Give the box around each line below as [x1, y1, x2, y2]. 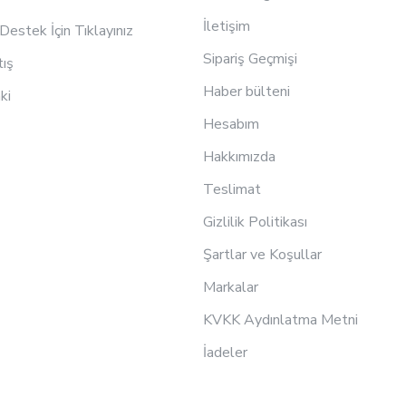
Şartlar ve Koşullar [203, 245, 322, 265]
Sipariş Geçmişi [203, 49, 297, 69]
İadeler [203, 343, 247, 362]
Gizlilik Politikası [203, 212, 307, 232]
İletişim [203, 16, 250, 36]
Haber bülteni [203, 82, 290, 101]
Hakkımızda [203, 147, 275, 167]
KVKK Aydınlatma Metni [203, 310, 358, 330]
